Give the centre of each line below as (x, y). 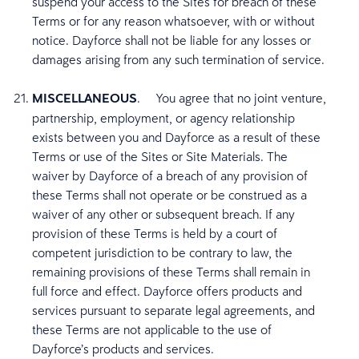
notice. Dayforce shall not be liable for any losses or (171, 40)
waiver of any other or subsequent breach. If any (163, 214)
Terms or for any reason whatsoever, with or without (173, 21)
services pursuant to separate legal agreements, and (173, 310)
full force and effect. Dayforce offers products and (167, 291)
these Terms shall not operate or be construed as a (169, 195)
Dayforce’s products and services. (123, 349)
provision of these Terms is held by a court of (155, 233)
